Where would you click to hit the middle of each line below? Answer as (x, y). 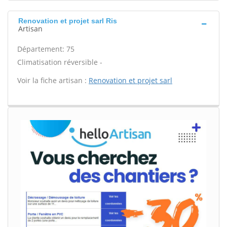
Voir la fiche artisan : (53, 80)
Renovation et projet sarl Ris (68, 21)
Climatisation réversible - (60, 62)
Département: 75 (46, 49)
